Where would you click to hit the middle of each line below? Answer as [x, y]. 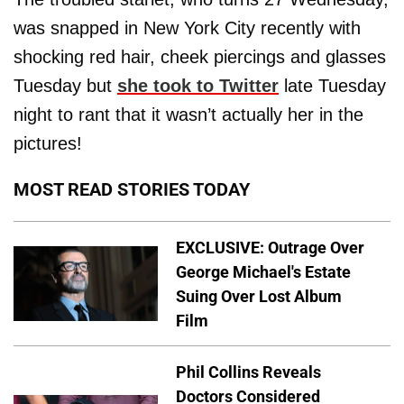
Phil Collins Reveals [248, 372]
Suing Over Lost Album [259, 296]
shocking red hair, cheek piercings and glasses [200, 56]
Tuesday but [65, 85]
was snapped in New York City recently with [187, 28]
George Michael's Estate [263, 271]
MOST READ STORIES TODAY [132, 189]
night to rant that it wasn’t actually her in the [188, 114]
